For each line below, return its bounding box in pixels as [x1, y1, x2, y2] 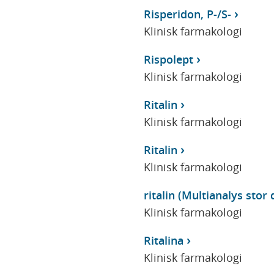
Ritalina [143, 232, 183, 248]
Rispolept [143, 51, 193, 67]
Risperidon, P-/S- [143, 6, 231, 21]
